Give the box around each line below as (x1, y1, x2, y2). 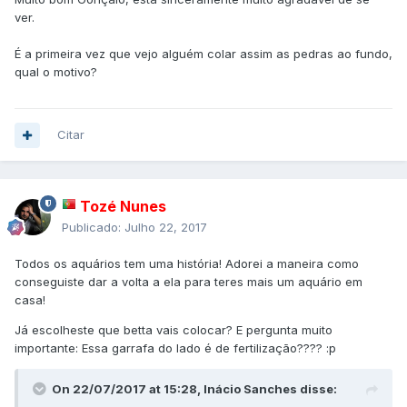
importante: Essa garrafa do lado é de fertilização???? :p (15, 341, 336, 356)
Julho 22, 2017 (124, 220, 207, 235)
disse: (297, 382, 337, 397)
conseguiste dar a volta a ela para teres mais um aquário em (15, 274, 362, 290)
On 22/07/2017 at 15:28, (52, 382, 203, 397)
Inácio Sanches (203, 382, 297, 397)
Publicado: (62, 220, 124, 235)
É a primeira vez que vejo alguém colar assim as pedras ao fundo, (15, 46, 392, 62)
